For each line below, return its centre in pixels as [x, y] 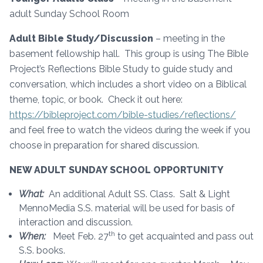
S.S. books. [42, 250]
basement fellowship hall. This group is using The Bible [129, 53]
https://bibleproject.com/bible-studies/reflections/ [123, 114]
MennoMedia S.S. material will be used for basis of [127, 208]
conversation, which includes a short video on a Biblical [128, 84]
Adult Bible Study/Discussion [81, 38]
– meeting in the [189, 38]
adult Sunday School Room [69, 14]
